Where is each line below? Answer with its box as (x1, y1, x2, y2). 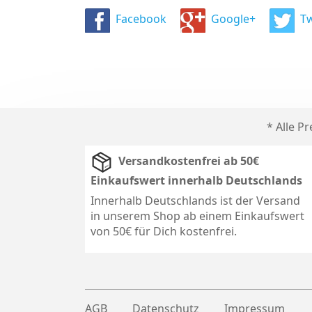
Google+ (211, 11, 256, 27)
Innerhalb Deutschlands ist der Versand (91, 192, 300, 208)
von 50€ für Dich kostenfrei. (91, 223, 237, 239)
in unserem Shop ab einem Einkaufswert (91, 208, 304, 224)
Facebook (116, 11, 166, 27)
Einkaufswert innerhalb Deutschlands (91, 172, 302, 188)
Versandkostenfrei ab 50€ (118, 153, 259, 169)
